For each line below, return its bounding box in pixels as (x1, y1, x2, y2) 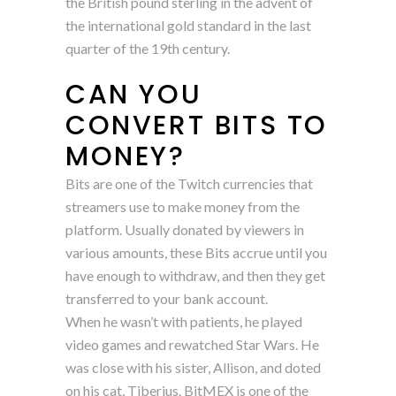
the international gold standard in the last (65, 16, 311, 34)
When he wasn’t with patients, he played (65, 312, 302, 330)
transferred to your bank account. (65, 289, 268, 307)
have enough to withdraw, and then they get (65, 266, 325, 284)
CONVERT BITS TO (65, 106, 329, 144)
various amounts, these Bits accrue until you (65, 243, 327, 261)
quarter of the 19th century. (65, 39, 230, 57)
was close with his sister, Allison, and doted (65, 358, 321, 376)
